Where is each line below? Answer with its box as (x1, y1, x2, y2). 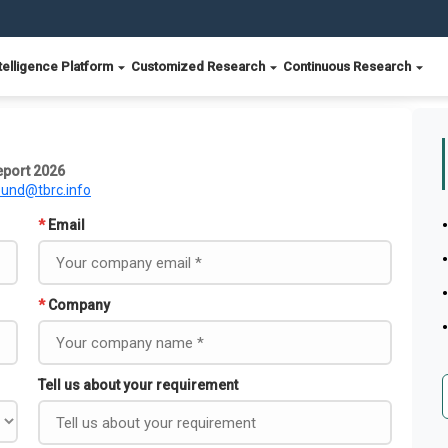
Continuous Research (283, 59, 414, 74)
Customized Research (131, 59, 268, 74)
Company (48, 297, 110, 313)
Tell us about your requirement (38, 377, 238, 393)
